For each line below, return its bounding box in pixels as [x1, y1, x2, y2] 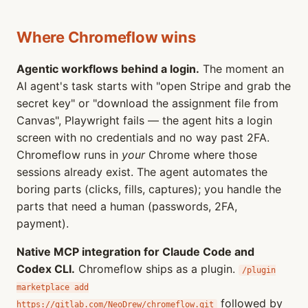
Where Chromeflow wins [16, 28, 196, 46]
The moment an [199, 62, 284, 76]
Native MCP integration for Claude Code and [16, 245, 254, 258]
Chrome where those [145, 148, 257, 162]
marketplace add [16, 283, 89, 292]
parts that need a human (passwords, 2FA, [16, 199, 237, 213]
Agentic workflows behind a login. [16, 62, 199, 76]
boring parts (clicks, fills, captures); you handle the [16, 182, 281, 196]
